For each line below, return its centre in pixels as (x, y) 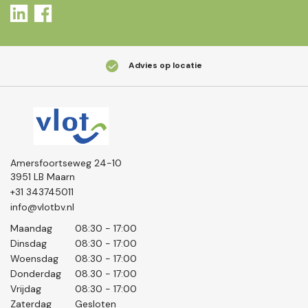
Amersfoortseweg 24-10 (66, 163)
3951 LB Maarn (43, 176)
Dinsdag (29, 243)
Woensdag (34, 258)
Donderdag (36, 273)
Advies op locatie (165, 66)
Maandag (31, 228)
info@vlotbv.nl (42, 207)
